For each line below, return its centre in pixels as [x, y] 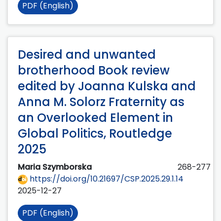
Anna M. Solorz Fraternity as [101, 102]
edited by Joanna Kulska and [107, 86]
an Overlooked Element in [95, 118]
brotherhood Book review [94, 71]
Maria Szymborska [56, 167]
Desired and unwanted [87, 55]
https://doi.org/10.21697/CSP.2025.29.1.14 [106, 179]
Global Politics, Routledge [95, 134]
